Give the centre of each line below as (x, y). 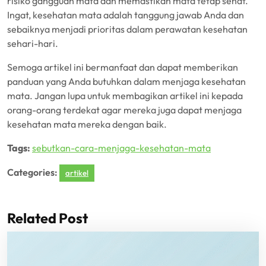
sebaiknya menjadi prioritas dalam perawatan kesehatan (127, 29)
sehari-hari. (33, 43)
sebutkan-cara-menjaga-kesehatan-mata (121, 148)
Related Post (47, 218)
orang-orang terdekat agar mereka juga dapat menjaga (124, 110)
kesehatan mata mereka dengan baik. (87, 124)
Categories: (32, 172)
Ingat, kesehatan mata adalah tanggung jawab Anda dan (126, 15)
